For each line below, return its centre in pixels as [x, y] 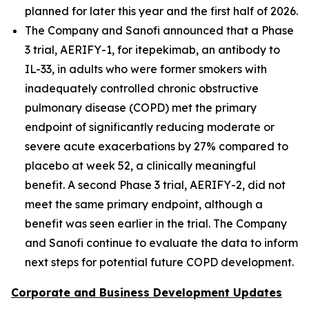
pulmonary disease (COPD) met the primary [141, 108]
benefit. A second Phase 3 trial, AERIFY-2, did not [155, 185]
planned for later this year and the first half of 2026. [161, 11]
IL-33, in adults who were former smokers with [146, 69]
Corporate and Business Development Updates [147, 292]
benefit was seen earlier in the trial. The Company [156, 223]
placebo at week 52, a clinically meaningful [140, 166]
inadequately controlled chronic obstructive [142, 88]
